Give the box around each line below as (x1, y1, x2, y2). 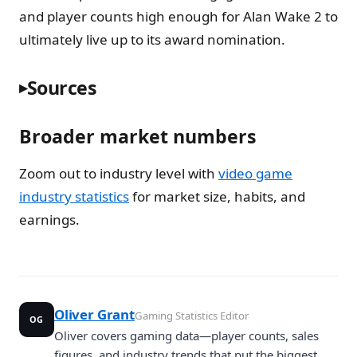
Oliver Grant (54, 305, 135, 324)
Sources (26, 74, 97, 100)
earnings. (19, 210, 80, 229)
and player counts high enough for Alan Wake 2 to (19, 6, 338, 25)
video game (218, 163, 292, 182)
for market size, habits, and (129, 186, 305, 206)
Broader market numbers (19, 123, 257, 149)
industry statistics (19, 186, 129, 206)
